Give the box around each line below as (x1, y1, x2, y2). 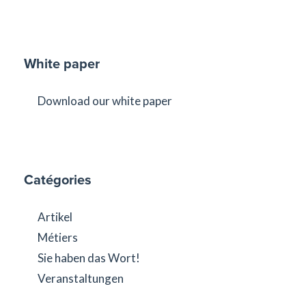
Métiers (38, 229, 78, 245)
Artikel (38, 209, 72, 224)
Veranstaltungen (38, 270, 124, 286)
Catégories (24, 169, 92, 190)
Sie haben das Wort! (38, 250, 140, 265)
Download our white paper (38, 93, 172, 108)
